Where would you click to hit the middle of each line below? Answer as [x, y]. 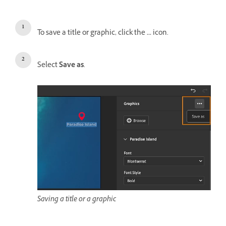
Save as [71, 66]
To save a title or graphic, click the [92, 33]
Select [48, 66]
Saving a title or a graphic [77, 200]
